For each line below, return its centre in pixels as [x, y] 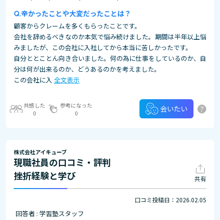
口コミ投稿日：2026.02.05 [170, 200]
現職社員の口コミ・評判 [62, 162]
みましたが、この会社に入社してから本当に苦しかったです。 [103, 47]
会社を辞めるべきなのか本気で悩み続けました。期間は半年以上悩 [110, 37]
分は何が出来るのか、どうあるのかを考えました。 [87, 69]
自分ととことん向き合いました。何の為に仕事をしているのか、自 [110, 58]
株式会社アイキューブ [40, 152]
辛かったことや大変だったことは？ [76, 13]
